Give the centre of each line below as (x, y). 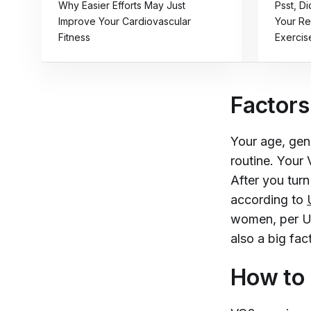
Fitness (74, 37)
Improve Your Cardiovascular (125, 21)
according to (269, 200)
